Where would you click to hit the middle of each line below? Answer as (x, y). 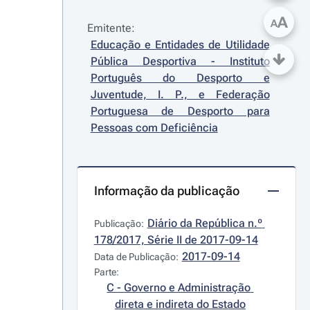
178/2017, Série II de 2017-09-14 (176, 240)
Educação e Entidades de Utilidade (180, 45)
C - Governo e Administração (179, 288)
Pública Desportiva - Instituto (180, 61)
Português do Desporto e (180, 78)
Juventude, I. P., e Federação (180, 94)
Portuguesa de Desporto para (180, 111)
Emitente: (111, 28)
